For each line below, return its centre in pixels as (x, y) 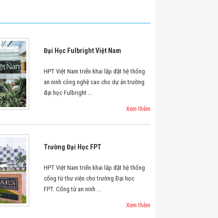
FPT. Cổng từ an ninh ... (72, 189)
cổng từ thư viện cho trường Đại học (89, 178)
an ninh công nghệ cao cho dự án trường (94, 82)
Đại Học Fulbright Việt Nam (82, 51)
